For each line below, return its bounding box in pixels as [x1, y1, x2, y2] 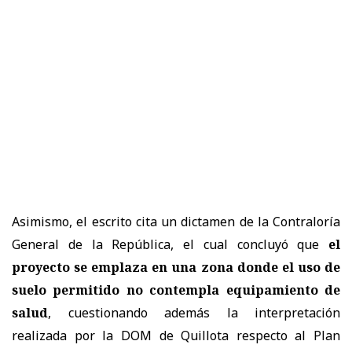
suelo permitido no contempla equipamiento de [12, 280, 340, 299]
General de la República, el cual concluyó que [12, 235, 328, 253]
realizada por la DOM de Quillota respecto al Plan [12, 326, 340, 344]
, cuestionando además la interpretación [48, 303, 340, 321]
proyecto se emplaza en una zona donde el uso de [12, 258, 340, 276]
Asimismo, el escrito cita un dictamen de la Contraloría [12, 212, 340, 230]
